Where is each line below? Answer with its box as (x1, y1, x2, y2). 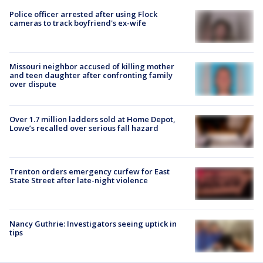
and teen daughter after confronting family (9, 70, 173, 81)
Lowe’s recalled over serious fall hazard (9, 122, 159, 133)
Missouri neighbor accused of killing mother (9, 61, 174, 72)
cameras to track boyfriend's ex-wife (9, 18, 146, 29)
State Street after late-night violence (9, 174, 148, 186)
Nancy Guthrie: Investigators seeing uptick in (9, 218, 177, 230)
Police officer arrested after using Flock (9, 9, 157, 20)
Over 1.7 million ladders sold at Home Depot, (9, 113, 176, 124)
